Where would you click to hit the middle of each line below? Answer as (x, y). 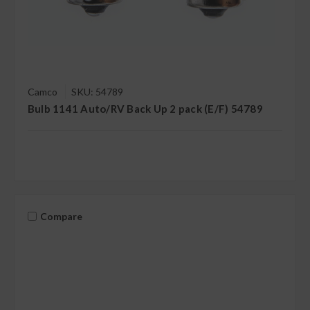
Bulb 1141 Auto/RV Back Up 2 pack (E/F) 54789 (145, 109)
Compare (61, 216)
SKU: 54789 (97, 92)
